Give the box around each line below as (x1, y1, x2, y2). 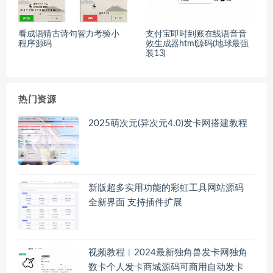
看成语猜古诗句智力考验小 (18, 30, 119, 39)
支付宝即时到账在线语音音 (146, 30, 247, 39)
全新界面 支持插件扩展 (88, 198, 182, 208)
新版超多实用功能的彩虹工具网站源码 (88, 183, 244, 193)
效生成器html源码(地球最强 (146, 40, 249, 49)
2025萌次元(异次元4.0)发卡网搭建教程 (88, 119, 247, 129)
